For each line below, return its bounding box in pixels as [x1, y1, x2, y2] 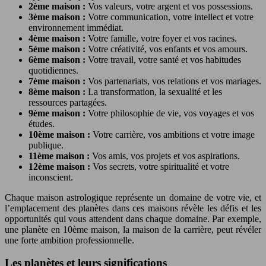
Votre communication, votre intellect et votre [88, 11, 254, 22]
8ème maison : [28, 86, 88, 97]
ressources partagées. [28, 97, 107, 107]
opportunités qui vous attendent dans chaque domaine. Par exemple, [5, 213, 261, 224]
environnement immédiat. [28, 22, 123, 33]
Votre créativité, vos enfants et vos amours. [88, 43, 248, 54]
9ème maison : [28, 107, 88, 118]
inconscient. [28, 172, 73, 182]
